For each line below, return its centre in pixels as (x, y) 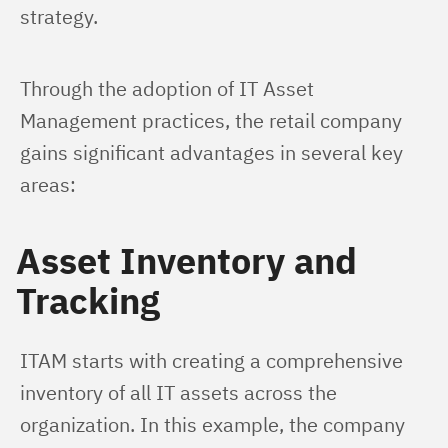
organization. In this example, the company (215, 424)
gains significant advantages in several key (214, 152)
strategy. (59, 16)
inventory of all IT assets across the (181, 392)
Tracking (88, 300)
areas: (48, 184)
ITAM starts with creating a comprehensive (214, 360)
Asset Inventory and (186, 260)
